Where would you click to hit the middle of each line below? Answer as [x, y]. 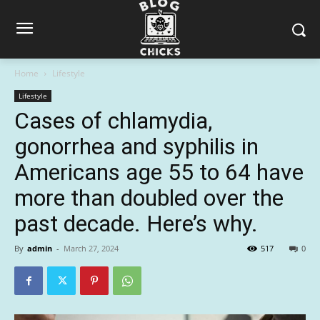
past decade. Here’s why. [136, 224]
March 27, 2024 [91, 248]
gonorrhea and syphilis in [136, 146]
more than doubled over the [149, 198]
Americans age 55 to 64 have [159, 172]
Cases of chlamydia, [113, 121]
